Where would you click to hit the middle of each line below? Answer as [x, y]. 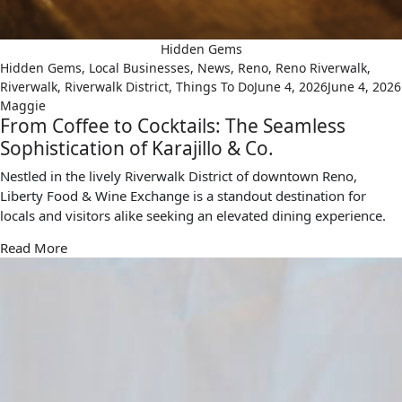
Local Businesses [140, 68]
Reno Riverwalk [321, 68]
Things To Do [215, 87]
